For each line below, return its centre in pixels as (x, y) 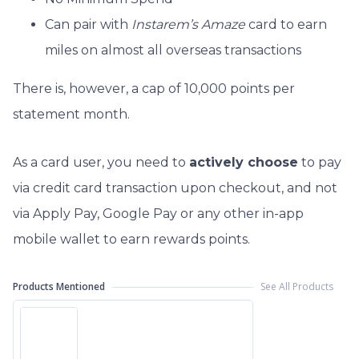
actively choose (244, 163)
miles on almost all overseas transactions (173, 50)
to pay (320, 163)
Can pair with (88, 25)
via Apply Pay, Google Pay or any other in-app (158, 214)
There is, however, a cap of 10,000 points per (154, 89)
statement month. (71, 115)
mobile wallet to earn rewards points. (131, 240)
